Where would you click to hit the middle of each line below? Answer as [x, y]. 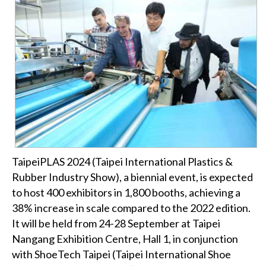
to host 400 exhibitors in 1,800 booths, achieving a [126, 193]
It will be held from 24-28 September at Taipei [116, 224]
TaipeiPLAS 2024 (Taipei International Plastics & [122, 162]
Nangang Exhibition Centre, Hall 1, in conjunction [125, 239]
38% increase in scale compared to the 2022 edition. [131, 208]
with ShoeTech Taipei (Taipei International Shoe [121, 254]
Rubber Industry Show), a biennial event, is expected [132, 177]
